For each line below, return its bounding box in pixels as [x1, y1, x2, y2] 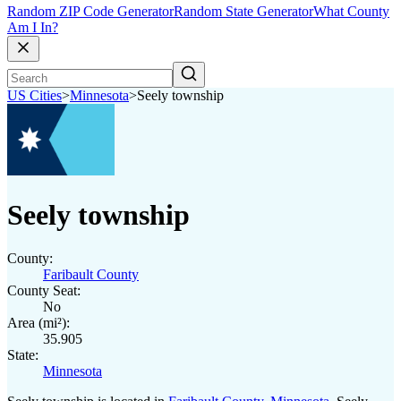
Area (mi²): [7, 315, 70, 330]
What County [313, 4, 389, 20]
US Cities [7, 88, 62, 104]
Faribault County [43, 267, 139, 282]
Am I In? [7, 20, 58, 36]
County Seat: [7, 283, 81, 298]
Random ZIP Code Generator [7, 4, 174, 20]
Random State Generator [174, 4, 313, 20]
